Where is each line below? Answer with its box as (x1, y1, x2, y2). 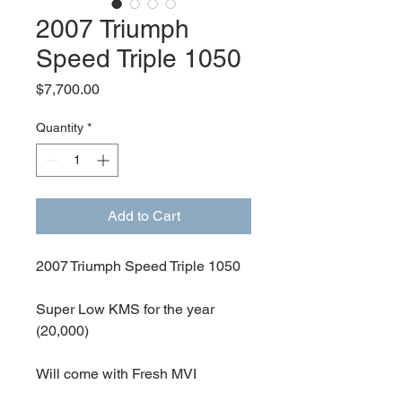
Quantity (36, 120, 83, 135)
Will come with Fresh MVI (36, 365, 197, 382)
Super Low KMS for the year (36, 301, 214, 318)
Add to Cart (107, 207, 180, 224)
